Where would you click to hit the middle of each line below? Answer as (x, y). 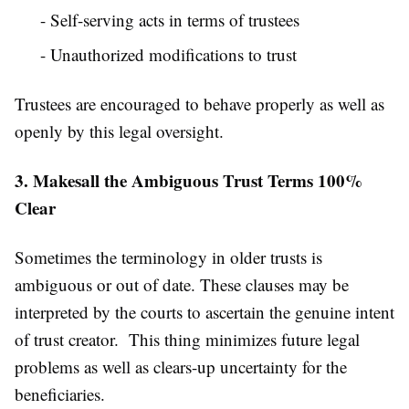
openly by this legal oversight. (119, 131)
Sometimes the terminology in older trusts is (168, 257)
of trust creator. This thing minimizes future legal (187, 340)
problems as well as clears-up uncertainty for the (181, 367)
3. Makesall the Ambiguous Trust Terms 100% (189, 181)
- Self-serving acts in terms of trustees (170, 20)
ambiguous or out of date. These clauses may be (182, 285)
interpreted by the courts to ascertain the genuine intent (204, 312)
